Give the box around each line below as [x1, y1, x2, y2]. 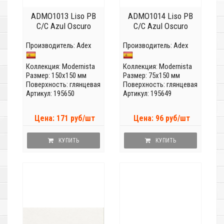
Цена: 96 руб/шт [133, 113, 190, 123]
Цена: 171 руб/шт [34, 113, 95, 123]
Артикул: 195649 [123, 89, 171, 98]
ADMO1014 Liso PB [128, 11, 193, 21]
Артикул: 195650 [26, 89, 74, 98]
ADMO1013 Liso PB [31, 11, 96, 21]
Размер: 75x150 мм [123, 71, 180, 80]
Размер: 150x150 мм [26, 71, 86, 80]
